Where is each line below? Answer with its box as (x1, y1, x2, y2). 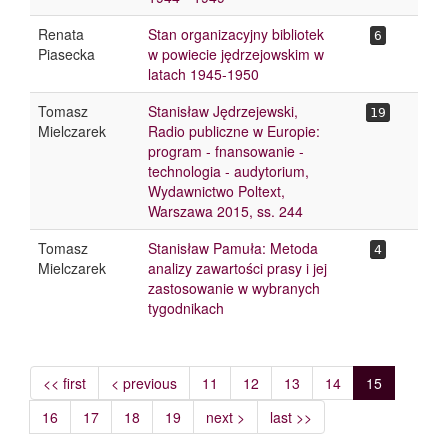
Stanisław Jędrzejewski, (148, 101, 298, 121)
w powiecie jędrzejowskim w (148, 44, 324, 64)
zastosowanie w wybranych (148, 278, 320, 298)
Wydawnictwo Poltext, (148, 181, 285, 201)
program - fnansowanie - (148, 141, 304, 161)
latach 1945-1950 (148, 64, 259, 84)
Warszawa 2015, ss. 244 (148, 201, 303, 221)
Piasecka (38, 44, 95, 64)
